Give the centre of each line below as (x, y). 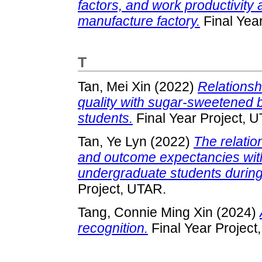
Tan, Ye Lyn (112, 141)
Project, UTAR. (122, 189)
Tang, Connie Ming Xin (145, 212)
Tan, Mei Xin (114, 86)
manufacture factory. (139, 21)
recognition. (113, 228)
